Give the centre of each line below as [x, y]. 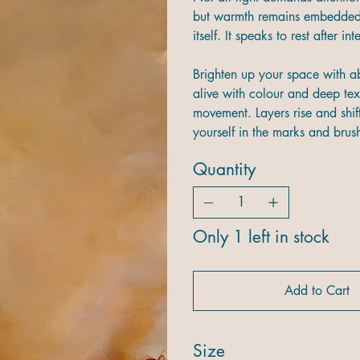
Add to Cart [317, 290]
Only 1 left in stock [261, 236]
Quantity [224, 169]
